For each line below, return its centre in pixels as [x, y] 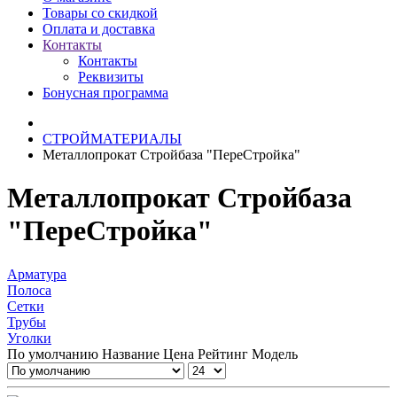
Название [132, 354]
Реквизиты [111, 77]
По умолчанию [53, 354]
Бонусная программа [105, 93]
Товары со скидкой [100, 13]
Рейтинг [225, 354]
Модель [275, 354]
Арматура [37, 274]
